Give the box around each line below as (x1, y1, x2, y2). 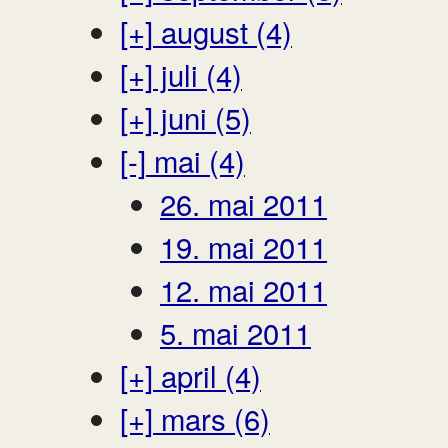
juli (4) (153, 52, 242, 95)
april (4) (153, 353, 261, 396)
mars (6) (153, 396, 270, 439)
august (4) (153, 9, 292, 52)
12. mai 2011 (160, 267, 327, 310)
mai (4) (146, 138, 245, 181)
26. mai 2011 (160, 181, 327, 224)
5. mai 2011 (160, 310, 311, 353)
